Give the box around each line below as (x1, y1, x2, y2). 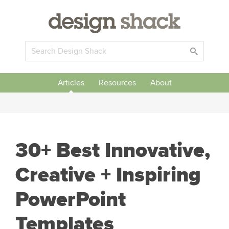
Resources (98, 78, 136, 88)
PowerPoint (15, 187, 126, 212)
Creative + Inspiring (15, 163, 201, 188)
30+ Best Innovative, (15, 138, 210, 163)
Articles (57, 78, 84, 88)
